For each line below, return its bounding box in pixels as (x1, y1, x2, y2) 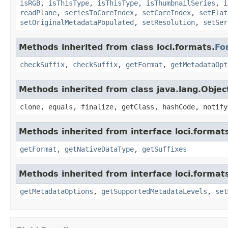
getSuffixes (142, 145, 187, 153)
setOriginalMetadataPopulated (20, 18, 134, 26)
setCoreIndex (142, 8, 191, 17)
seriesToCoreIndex (65, 8, 134, 17)
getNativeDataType (65, 145, 134, 153)
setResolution (142, 18, 195, 26)
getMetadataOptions (20, 187, 93, 195)
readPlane (20, 8, 56, 17)
